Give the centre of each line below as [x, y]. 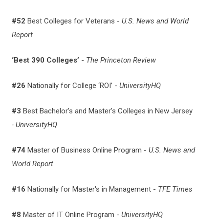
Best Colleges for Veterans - [75, 21]
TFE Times [175, 189]
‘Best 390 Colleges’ [45, 60]
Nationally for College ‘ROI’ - [72, 85]
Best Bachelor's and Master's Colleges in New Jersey [107, 111]
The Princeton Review [121, 60]
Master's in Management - [115, 189]
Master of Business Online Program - [88, 150]
